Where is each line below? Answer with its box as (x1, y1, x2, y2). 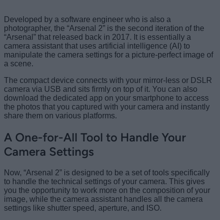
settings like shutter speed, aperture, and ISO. (4, 203, 162, 212)
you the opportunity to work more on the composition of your (4, 186, 210, 194)
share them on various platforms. (4, 111, 117, 120)
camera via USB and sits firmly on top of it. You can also (4, 84, 197, 93)
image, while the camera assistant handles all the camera (4, 194, 203, 203)
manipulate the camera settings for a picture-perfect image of (4, 50, 213, 59)
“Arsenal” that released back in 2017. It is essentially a (4, 32, 191, 41)
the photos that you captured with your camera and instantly (4, 102, 210, 111)
